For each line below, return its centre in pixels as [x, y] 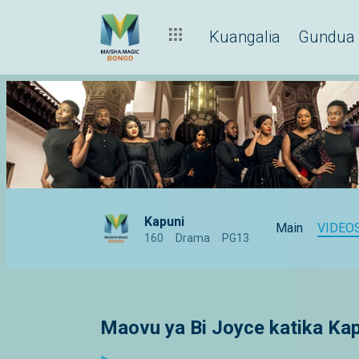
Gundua [327, 36]
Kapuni [164, 222]
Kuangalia [245, 36]
